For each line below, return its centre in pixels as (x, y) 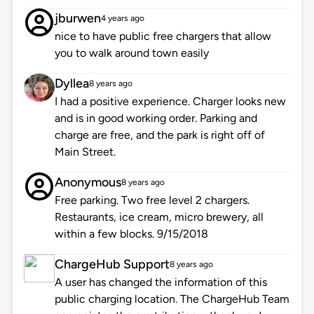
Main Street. (85, 152)
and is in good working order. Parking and (156, 118)
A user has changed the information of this (161, 282)
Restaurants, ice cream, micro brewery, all (159, 217)
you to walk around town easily (131, 53)
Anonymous (88, 183)
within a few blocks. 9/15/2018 (131, 234)
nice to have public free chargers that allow (163, 36)
